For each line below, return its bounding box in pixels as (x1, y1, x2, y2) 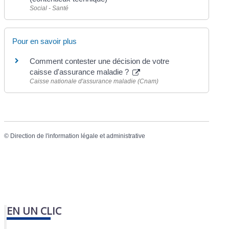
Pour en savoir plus (12, 37, 77, 46)
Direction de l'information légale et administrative (10, 132, 146, 140)
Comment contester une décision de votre (30, 57, 170, 66)
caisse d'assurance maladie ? (30, 67, 131, 77)
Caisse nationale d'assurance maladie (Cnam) (30, 78, 159, 85)
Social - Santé (30, 4, 69, 12)
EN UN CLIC (7, 203, 62, 218)
